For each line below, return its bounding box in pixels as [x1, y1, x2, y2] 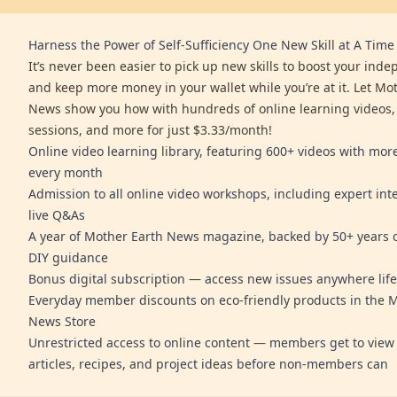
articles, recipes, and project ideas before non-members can [28, 354, 388, 372]
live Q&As [28, 206, 85, 223]
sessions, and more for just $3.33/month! [28, 121, 272, 138]
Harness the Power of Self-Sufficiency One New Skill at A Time [28, 35, 394, 53]
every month [28, 163, 103, 181]
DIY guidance [28, 248, 108, 266]
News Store [28, 312, 96, 330]
